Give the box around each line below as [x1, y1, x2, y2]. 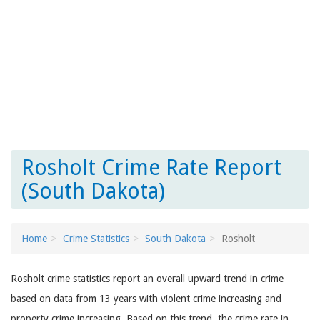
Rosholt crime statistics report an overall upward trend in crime [11, 273, 284, 284]
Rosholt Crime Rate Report [21, 155, 281, 180]
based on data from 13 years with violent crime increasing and [11, 293, 281, 304]
